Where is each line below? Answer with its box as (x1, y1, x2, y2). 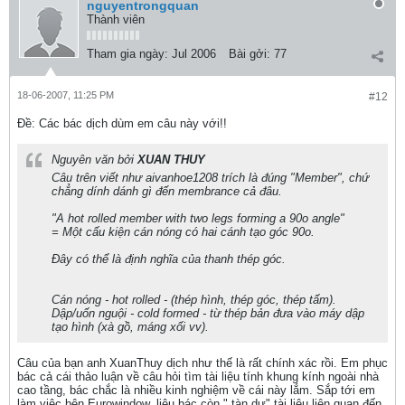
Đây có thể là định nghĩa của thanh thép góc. (52, 252, 286, 266)
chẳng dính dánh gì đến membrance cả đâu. (52, 184, 282, 198)
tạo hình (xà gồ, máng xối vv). (52, 320, 209, 334)
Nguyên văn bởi (52, 153, 137, 166)
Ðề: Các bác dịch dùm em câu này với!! (17, 117, 227, 130)
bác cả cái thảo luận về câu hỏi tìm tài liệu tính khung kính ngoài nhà (17, 370, 379, 383)
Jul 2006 (172, 47, 216, 61)
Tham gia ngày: (87, 47, 168, 61)
